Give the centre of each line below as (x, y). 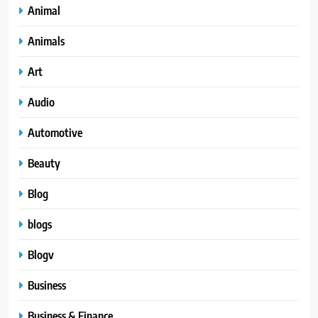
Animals (46, 41)
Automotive (55, 133)
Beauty (44, 163)
